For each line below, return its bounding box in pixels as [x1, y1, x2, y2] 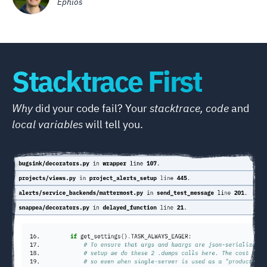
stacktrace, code [150, 101, 229, 115]
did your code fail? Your [33, 101, 150, 115]
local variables [12, 117, 83, 131]
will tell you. [83, 117, 143, 131]
